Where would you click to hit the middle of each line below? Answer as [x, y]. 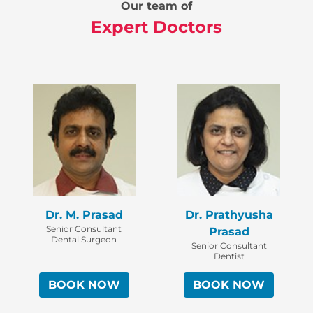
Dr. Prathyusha [229, 215]
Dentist [229, 256]
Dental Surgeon [84, 240]
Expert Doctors [156, 27]
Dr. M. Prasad [84, 215]
